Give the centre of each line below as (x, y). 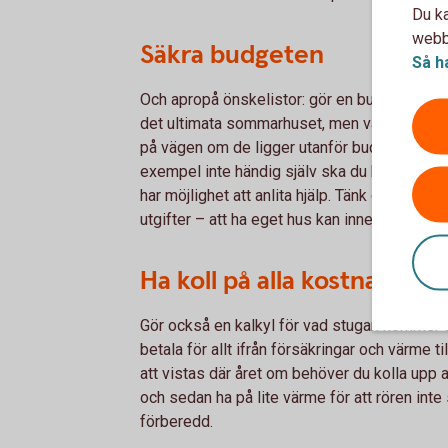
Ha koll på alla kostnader (279, 280)
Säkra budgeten (232, 54)
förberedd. (176, 421)
